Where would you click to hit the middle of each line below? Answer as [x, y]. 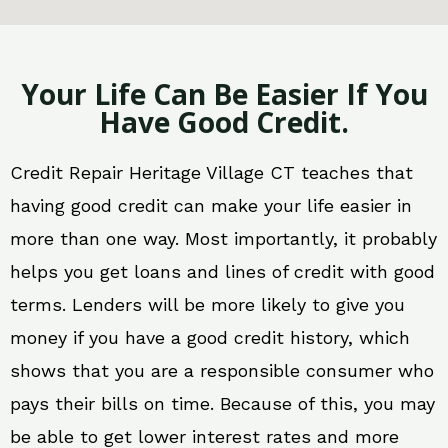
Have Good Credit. [224, 122]
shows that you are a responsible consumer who [222, 371]
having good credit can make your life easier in [211, 206]
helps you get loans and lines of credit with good [222, 272]
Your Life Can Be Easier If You [224, 94]
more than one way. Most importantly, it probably [223, 239]
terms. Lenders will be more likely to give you [207, 305]
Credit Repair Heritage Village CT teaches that [211, 173]
